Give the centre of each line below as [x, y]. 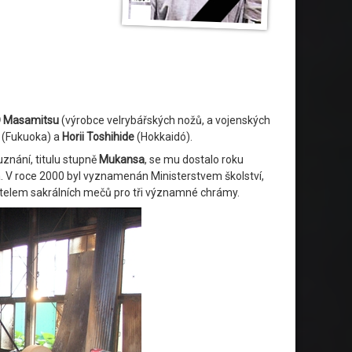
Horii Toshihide [98, 136]
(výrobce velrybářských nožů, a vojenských [165, 120]
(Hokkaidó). [163, 136]
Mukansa [122, 159]
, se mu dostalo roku [194, 159]
